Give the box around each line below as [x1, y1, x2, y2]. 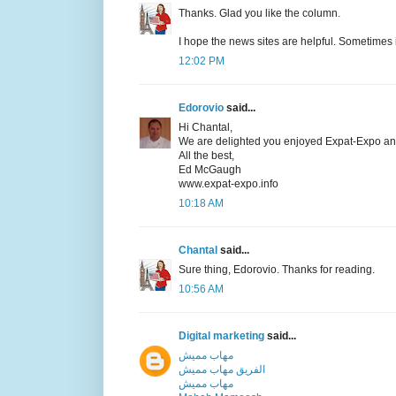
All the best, [179, 148, 234, 162]
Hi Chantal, [179, 120, 232, 133]
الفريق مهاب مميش [179, 362, 265, 376]
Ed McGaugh [179, 163, 241, 176]
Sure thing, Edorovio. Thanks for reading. [179, 263, 375, 276]
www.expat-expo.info [179, 177, 278, 190]
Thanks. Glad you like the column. [179, 6, 340, 19]
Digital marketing [179, 329, 264, 342]
